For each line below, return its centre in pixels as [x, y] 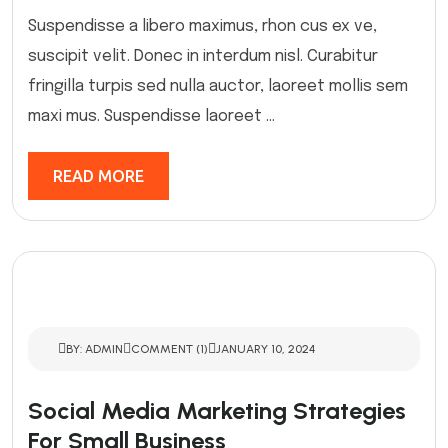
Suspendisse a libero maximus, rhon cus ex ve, [202, 26]
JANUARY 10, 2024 [265, 349]
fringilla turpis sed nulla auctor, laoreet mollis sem [218, 86]
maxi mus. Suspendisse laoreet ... [151, 116]
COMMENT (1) [169, 349]
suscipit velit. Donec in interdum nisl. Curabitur [203, 56]
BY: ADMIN [94, 349]
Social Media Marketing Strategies [217, 410]
